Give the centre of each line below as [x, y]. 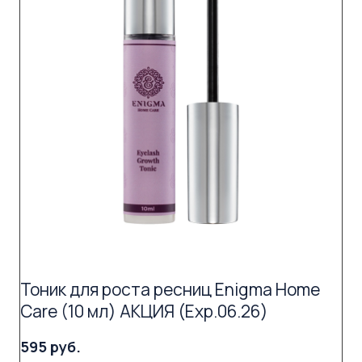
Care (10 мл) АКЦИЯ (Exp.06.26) [144, 311]
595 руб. [51, 346]
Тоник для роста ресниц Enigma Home [170, 289]
